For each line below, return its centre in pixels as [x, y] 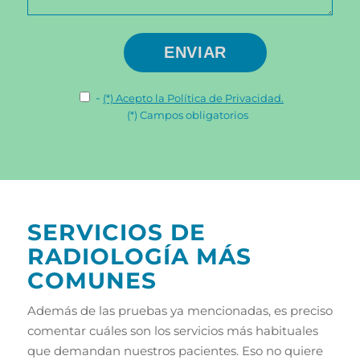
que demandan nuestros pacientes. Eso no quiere [175, 350]
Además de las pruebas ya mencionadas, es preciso [180, 310]
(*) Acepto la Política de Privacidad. [193, 98]
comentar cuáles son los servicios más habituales [172, 330]
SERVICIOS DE [116, 232]
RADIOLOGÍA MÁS [139, 256]
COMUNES [92, 280]
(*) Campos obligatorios [188, 115]
